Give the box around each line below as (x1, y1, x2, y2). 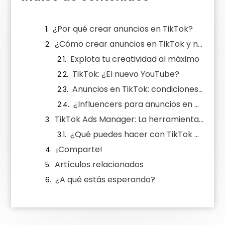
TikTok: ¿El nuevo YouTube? (72, 68, 180, 80)
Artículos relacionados (55, 159, 144, 171)
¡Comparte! (56, 144, 103, 156)
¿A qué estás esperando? (55, 174, 156, 186)
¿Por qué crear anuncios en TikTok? (53, 23, 193, 35)
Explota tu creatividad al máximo (70, 53, 200, 65)
